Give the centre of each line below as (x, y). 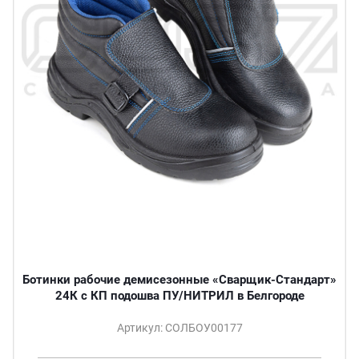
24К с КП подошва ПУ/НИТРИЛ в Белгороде (179, 296)
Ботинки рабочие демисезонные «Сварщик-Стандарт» (179, 280)
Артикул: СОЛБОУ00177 (179, 328)
